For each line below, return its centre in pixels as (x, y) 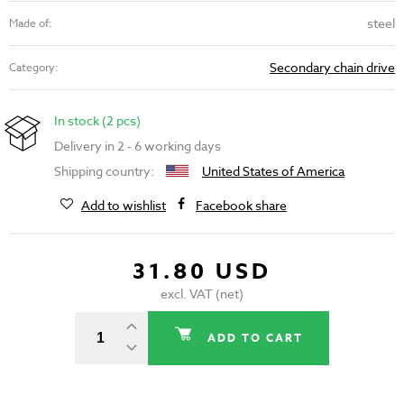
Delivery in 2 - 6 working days (138, 146)
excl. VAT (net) (202, 294)
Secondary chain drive (332, 68)
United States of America (273, 171)
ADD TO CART (255, 338)
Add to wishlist (124, 206)
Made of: (31, 23)
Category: (34, 68)
